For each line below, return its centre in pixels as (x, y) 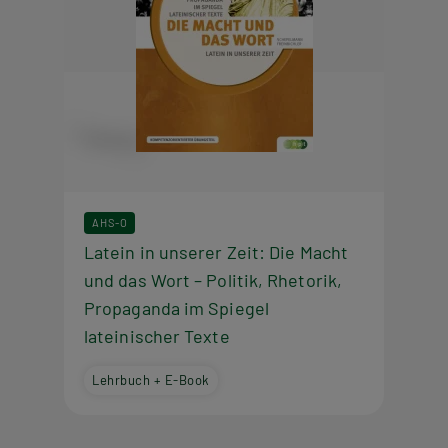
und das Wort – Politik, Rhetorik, (213, 279)
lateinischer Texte (157, 335)
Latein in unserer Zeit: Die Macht (216, 251)
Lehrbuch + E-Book (151, 379)
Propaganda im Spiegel (176, 307)
